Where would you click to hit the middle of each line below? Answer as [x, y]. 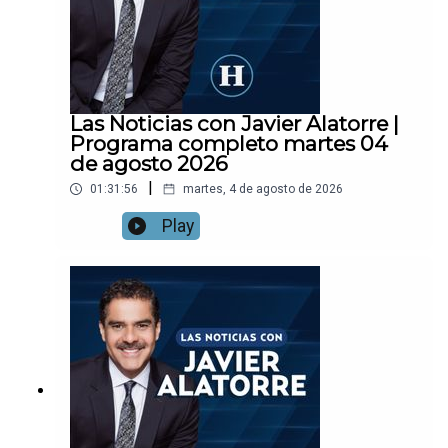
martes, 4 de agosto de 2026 [263, 189]
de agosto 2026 [149, 164]
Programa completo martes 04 [229, 144]
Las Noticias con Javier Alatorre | [234, 124]
